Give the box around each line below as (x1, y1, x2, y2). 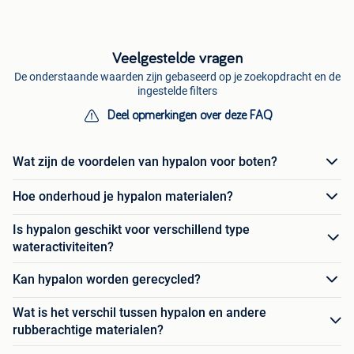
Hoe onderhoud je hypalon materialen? (13, 189, 233, 205)
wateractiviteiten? (13, 239, 114, 254)
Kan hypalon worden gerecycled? (13, 272, 201, 288)
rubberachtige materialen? (13, 322, 164, 337)
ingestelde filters (137, 84, 217, 97)
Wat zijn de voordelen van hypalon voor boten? (13, 154, 277, 170)
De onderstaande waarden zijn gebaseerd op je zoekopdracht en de (13, 70, 341, 83)
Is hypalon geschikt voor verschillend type (13, 221, 250, 237)
